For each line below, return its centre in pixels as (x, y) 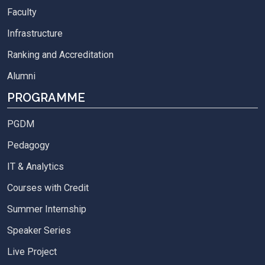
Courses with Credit (48, 188)
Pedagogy (28, 146)
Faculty (22, 12)
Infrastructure (35, 34)
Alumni (21, 76)
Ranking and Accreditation (60, 55)
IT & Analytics (35, 167)
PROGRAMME (46, 98)
